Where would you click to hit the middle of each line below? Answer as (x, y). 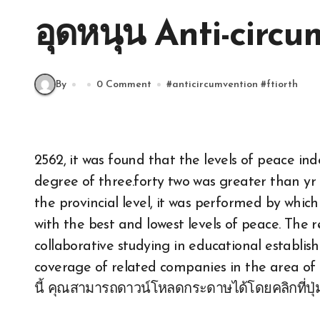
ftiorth (282, 84)
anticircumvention (215, 84)
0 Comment (124, 84)
